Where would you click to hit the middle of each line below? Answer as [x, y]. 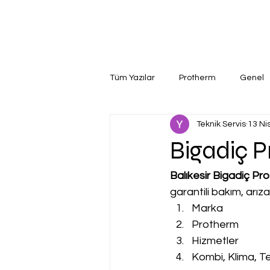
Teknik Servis [221, 124]
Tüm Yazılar [132, 77]
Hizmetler [215, 241]
